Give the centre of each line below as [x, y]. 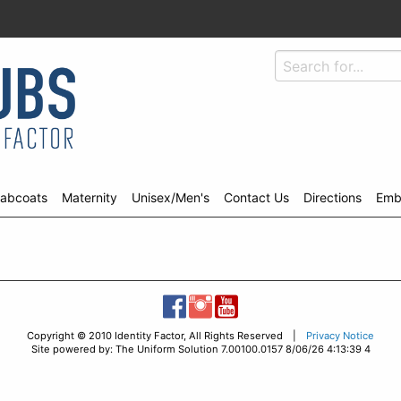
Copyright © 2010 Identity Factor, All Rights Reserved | [166, 336]
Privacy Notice [340, 336]
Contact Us [256, 197]
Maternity [90, 197]
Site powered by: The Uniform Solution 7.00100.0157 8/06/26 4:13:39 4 [200, 349]
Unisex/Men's [171, 197]
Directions [333, 197]
